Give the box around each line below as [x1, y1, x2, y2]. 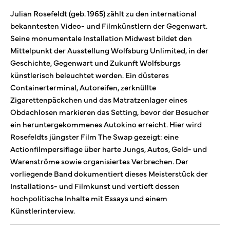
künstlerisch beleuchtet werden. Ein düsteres [10, 69, 169, 80]
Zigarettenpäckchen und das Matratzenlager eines [10, 94, 187, 105]
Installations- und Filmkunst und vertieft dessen [10, 180, 180, 191]
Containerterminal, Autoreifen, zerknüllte [10, 82, 156, 92]
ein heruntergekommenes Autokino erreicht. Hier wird [10, 119, 202, 129]
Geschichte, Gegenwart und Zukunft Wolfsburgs [10, 57, 181, 68]
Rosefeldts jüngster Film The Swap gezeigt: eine [10, 131, 179, 142]
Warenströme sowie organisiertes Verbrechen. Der [10, 156, 188, 166]
